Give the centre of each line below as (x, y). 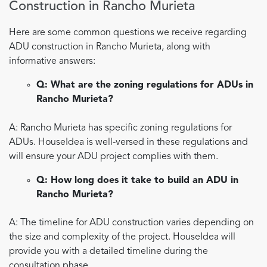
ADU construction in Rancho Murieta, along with (110, 47)
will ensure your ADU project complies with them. (114, 156)
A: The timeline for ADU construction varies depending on (131, 223)
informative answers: (52, 62)
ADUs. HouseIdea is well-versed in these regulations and (128, 142)
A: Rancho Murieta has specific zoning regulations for (120, 128)
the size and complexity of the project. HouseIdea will (122, 237)
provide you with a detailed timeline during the (108, 251)
